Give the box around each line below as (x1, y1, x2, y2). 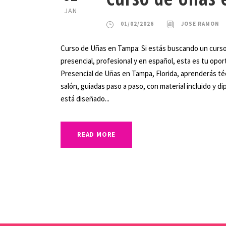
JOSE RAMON (181, 20, 219, 28)
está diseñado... (61, 94, 109, 104)
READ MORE (77, 130, 116, 139)
